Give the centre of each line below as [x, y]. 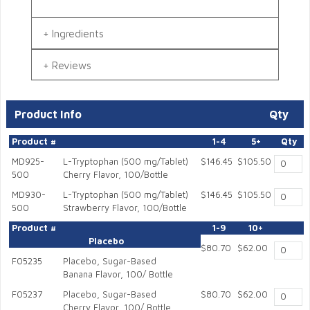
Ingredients [78, 33]
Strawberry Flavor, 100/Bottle [125, 208]
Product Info [48, 115]
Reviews [72, 65]
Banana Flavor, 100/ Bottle [118, 275]
